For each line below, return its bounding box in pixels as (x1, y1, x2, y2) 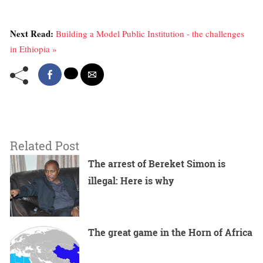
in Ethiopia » (10, 43, 57, 55)
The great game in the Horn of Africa (88, 226, 253, 239)
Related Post (10, 138, 79, 153)
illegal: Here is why (88, 174, 174, 187)
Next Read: (10, 27, 56, 40)
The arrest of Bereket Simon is (88, 157, 226, 170)
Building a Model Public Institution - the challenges (56, 28, 244, 39)
